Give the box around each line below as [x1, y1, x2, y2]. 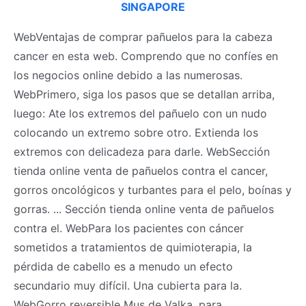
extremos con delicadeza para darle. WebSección [14, 144, 270, 158]
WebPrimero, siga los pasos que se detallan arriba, [14, 87, 275, 101]
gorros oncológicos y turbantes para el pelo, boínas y [14, 182, 292, 197]
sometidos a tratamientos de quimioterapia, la [14, 240, 252, 254]
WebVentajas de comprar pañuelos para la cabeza [14, 29, 273, 44]
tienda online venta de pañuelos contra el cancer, [14, 163, 268, 178]
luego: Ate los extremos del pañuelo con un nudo [14, 106, 267, 120]
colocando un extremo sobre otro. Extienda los [14, 125, 258, 139]
